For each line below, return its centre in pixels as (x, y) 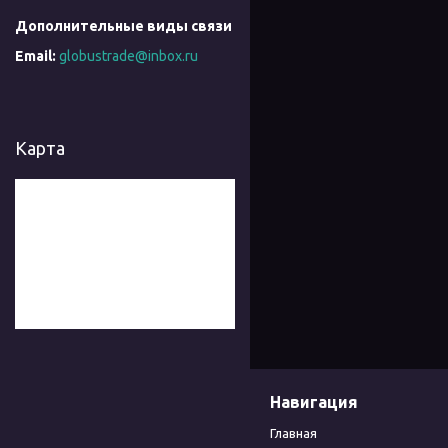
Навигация (314, 401)
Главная (293, 432)
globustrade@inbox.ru (128, 55)
